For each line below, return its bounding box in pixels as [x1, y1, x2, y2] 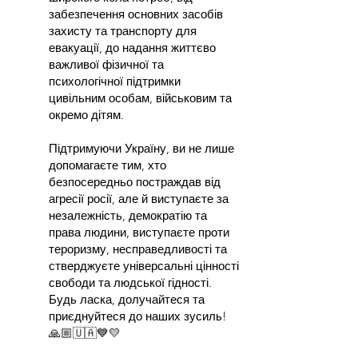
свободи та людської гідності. [49, 275, 212, 290]
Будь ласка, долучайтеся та [49, 292, 205, 307]
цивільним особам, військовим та [49, 90, 232, 105]
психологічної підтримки [49, 74, 181, 89]
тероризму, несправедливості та [49, 241, 227, 257]
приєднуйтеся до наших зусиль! [49, 308, 227, 324]
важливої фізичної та [49, 57, 164, 72]
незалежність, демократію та [49, 208, 207, 223]
